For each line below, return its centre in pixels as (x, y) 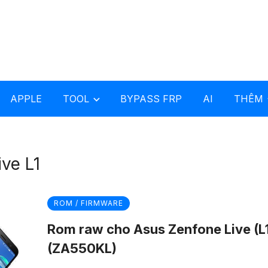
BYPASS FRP (151, 99)
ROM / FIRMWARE (89, 203)
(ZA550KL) (82, 248)
